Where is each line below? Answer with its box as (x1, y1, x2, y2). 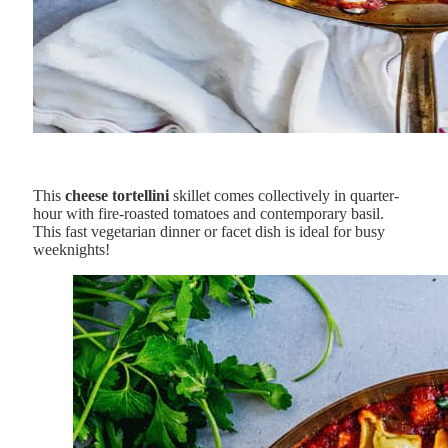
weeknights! (33, 240, 110, 258)
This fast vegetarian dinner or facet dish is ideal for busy (33, 222, 385, 240)
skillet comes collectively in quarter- (169, 186, 399, 204)
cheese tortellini (65, 186, 169, 204)
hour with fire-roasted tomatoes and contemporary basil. (33, 204, 384, 222)
